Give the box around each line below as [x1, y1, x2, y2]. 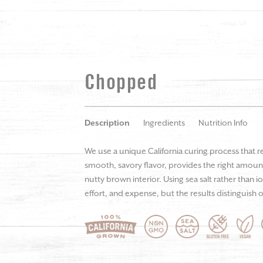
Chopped [85, 72, 158, 93]
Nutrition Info [198, 118, 248, 128]
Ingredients [143, 118, 185, 128]
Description [85, 118, 130, 128]
